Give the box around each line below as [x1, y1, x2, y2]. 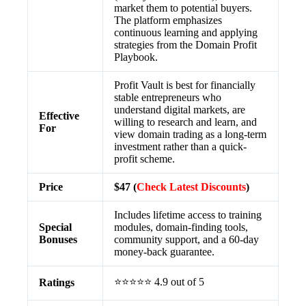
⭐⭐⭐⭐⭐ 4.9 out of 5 [114, 276, 204, 288]
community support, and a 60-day [114, 234, 259, 245]
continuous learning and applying [114, 27, 258, 38]
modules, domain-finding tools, [114, 221, 248, 233]
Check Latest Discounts [137, 181, 246, 193]
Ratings [39, 277, 74, 288]
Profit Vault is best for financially [114, 79, 255, 91]
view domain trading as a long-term [114, 128, 266, 140]
